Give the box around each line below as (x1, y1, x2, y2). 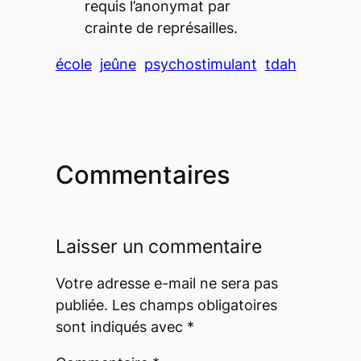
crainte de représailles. (84, 19, 238, 37)
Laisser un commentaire (55, 234, 262, 258)
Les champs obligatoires (111, 296, 277, 313)
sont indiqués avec (55, 317, 187, 335)
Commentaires (55, 160, 230, 190)
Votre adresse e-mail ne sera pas (55, 274, 278, 292)
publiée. (55, 296, 108, 313)
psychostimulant (143, 56, 257, 73)
